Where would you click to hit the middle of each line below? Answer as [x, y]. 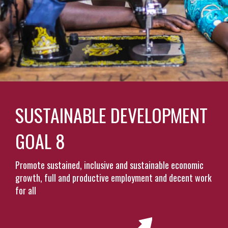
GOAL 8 [40, 141]
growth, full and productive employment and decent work [113, 178]
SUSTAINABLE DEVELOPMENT [111, 115]
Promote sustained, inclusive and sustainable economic [109, 165]
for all [26, 190]
